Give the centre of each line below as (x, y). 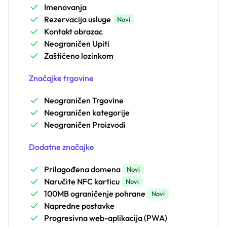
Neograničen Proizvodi (85, 125)
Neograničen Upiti (77, 44)
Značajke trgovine (61, 78)
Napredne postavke (79, 206)
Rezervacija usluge (78, 20)
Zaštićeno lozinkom (79, 56)
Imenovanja (65, 7)
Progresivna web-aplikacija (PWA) (106, 218)
